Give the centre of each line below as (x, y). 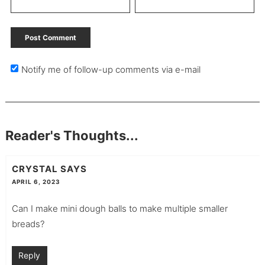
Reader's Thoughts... (72, 136)
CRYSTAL (35, 169)
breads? (28, 224)
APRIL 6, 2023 (36, 181)
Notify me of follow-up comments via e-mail (111, 70)
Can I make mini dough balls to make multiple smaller (119, 208)
